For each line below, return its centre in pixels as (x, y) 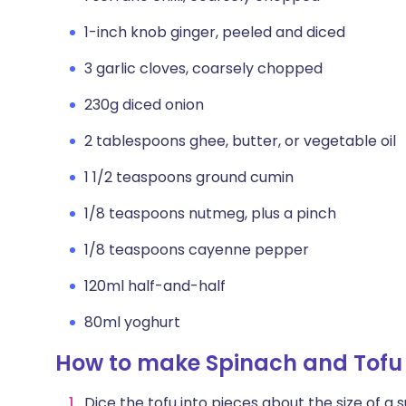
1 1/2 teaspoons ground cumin (189, 177)
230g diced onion (144, 105)
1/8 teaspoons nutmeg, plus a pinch (210, 213)
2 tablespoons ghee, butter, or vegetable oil (240, 141)
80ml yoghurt (132, 322)
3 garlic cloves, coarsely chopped (203, 68)
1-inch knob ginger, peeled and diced (215, 32)
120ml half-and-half (155, 286)
